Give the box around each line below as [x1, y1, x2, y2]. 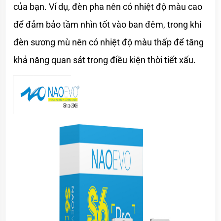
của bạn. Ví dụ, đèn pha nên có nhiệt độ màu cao [13, 1, 202, 12]
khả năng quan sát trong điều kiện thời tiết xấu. [13, 54, 196, 65]
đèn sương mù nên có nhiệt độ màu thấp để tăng [13, 37, 204, 47]
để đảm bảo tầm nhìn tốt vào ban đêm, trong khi [13, 19, 201, 30]
